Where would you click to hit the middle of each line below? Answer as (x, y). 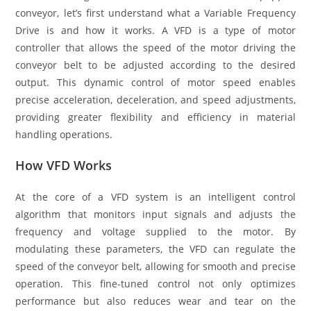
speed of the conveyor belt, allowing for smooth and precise (155, 266)
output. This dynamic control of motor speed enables (155, 82)
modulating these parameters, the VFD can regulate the (155, 249)
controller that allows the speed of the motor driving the (155, 47)
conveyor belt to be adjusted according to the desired (155, 65)
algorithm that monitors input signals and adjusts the (155, 214)
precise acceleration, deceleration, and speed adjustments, (155, 99)
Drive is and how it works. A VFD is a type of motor (155, 30)
